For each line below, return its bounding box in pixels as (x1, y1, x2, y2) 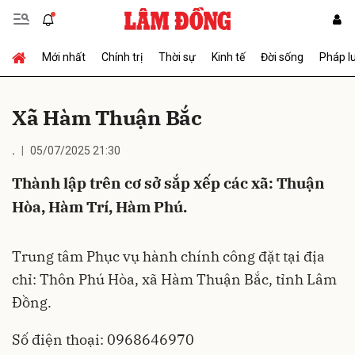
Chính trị (101, 51, 143, 63)
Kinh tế (212, 51, 245, 63)
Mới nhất (42, 51, 86, 63)
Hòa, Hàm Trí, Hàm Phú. (12, 197, 187, 216)
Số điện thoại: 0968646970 (12, 330, 194, 349)
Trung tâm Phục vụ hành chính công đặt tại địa (12, 247, 325, 265)
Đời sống (261, 51, 303, 63)
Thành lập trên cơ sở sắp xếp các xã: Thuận (12, 174, 325, 193)
